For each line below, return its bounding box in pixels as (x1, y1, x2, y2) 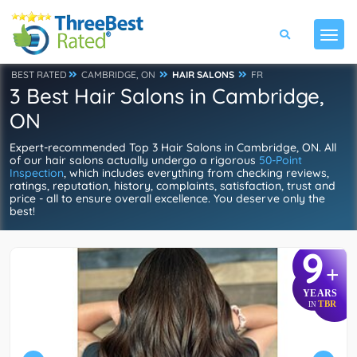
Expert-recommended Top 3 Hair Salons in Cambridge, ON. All (10, 140, 336, 155)
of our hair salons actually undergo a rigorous (10, 153, 259, 167)
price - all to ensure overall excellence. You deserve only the (10, 191, 325, 206)
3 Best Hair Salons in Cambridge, (10, 83, 324, 109)
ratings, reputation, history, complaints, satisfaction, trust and (10, 178, 335, 193)
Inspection (10, 166, 64, 180)
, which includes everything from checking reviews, (64, 166, 329, 180)
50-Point (259, 153, 302, 167)
